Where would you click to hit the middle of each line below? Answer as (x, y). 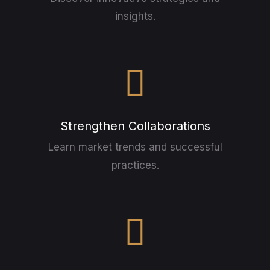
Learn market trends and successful (135, 147)
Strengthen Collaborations (135, 126)
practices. (135, 165)
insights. (135, 16)
